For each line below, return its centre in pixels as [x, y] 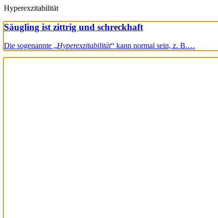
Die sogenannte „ [30, 46]
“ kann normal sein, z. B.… [153, 46]
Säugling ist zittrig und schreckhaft [73, 27]
